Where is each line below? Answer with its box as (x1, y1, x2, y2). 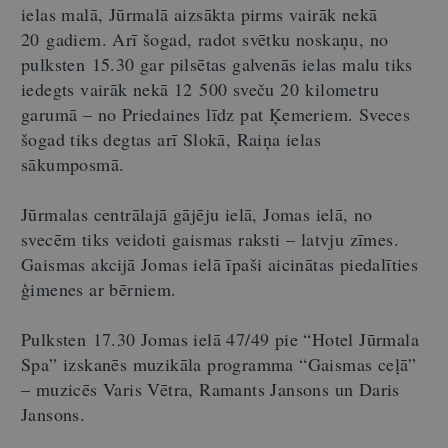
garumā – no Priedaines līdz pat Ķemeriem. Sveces (21, 101, 411, 126)
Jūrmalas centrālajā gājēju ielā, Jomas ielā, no (21, 201, 373, 226)
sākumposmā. (21, 151, 125, 176)
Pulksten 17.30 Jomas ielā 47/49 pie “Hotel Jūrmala (21, 326, 419, 351)
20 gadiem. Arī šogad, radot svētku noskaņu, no (21, 26, 389, 51)
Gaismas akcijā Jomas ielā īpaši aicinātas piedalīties (21, 251, 419, 276)
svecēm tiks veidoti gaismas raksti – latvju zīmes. (21, 226, 399, 251)
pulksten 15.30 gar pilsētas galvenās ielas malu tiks (21, 51, 413, 76)
